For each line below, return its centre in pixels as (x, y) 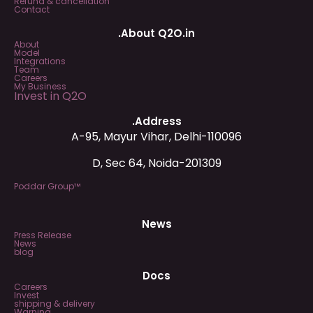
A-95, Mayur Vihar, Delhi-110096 (156, 136)
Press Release (43, 235)
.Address (156, 121)
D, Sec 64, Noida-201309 (156, 163)
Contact (32, 9)
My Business (40, 86)
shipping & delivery (54, 303)
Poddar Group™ (47, 186)
